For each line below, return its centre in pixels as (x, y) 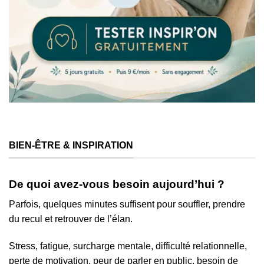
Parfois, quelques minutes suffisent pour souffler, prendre (127, 204)
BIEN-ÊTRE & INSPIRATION (71, 146)
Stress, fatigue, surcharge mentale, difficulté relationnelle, (128, 246)
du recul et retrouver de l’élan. (71, 219)
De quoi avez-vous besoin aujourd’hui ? (117, 184)
